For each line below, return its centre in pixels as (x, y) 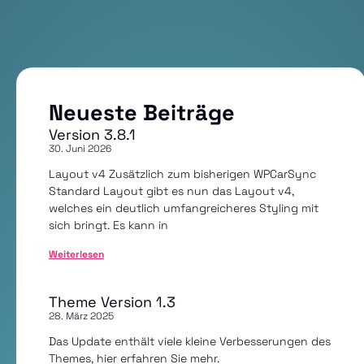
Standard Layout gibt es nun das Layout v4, (171, 191)
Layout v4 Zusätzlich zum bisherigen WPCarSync (182, 174)
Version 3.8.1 (92, 134)
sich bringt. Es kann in (108, 225)
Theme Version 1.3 (112, 302)
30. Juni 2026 (80, 149)
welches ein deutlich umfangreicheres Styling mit (184, 208)
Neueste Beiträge (142, 113)
